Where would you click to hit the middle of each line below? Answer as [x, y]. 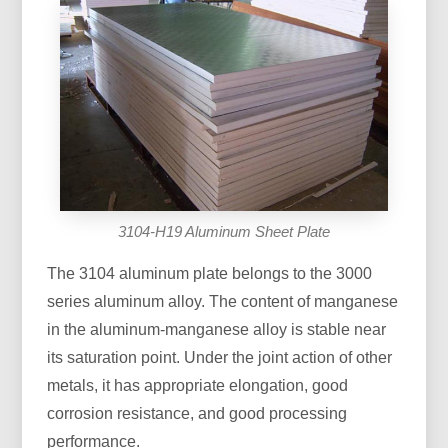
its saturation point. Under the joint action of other [220, 357]
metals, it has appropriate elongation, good [198, 385]
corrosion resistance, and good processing [197, 413]
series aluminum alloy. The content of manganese [223, 301]
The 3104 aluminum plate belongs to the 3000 [210, 273]
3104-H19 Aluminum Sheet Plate [223, 231]
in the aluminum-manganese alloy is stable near [217, 329]
